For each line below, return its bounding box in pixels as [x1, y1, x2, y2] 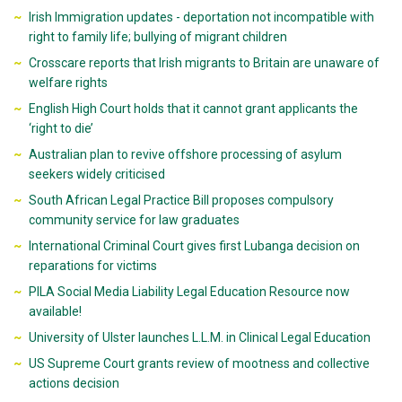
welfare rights [28, 75, 108, 90]
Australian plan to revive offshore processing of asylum [28, 147, 342, 162]
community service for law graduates [28, 213, 240, 227]
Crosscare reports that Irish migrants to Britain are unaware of [28, 56, 380, 70]
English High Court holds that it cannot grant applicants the [28, 101, 358, 116]
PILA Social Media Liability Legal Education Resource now [28, 284, 350, 299]
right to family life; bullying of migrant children [28, 30, 287, 44]
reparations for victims [28, 258, 157, 273]
